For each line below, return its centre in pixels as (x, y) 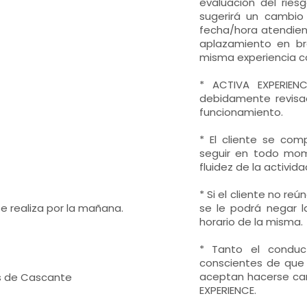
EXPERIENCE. (228, 290)
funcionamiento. (241, 112)
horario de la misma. (251, 222)
